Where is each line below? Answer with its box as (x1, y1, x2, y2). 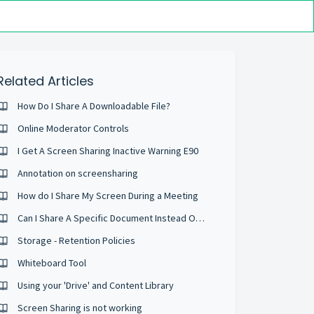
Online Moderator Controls (18, 122, 130, 135)
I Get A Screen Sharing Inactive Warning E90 (18, 144, 199, 157)
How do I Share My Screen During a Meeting (18, 189, 199, 202)
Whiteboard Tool (18, 257, 87, 269)
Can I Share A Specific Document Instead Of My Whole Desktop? (196, 212, 205, 224)
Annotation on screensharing (18, 167, 139, 179)
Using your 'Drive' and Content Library (18, 279, 175, 292)
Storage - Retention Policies (18, 234, 136, 247)
